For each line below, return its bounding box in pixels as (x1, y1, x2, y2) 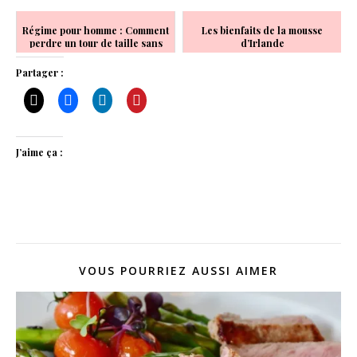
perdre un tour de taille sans (29, 36, 163, 49)
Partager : (16, 65, 64, 79)
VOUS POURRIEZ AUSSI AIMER (79, 262, 278, 278)
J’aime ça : (16, 145, 63, 159)
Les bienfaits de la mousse (202, 23, 323, 37)
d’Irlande (240, 36, 284, 49)
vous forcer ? (65, 49, 126, 62)
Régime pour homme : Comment (22, 23, 169, 37)
